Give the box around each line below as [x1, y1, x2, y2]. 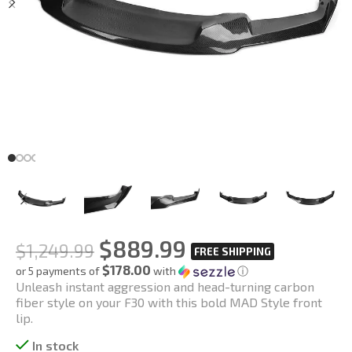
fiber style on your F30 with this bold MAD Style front [16, 294, 322, 310]
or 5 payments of [16, 263, 102, 277]
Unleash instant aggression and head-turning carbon [16, 278, 314, 294]
